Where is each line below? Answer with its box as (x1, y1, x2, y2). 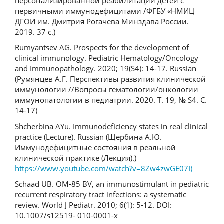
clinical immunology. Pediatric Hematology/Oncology (15, 53, 198, 63)
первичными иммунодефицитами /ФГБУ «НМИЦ (15, 5, 194, 16)
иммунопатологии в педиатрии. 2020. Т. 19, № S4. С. (15, 95, 207, 105)
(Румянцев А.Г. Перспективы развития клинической (15, 74, 206, 84)
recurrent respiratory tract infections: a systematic (15, 189, 186, 199)
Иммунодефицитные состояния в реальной (15, 142, 176, 152)
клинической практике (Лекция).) (15, 152, 136, 163)
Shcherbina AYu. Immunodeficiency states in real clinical (15, 121, 208, 131)
